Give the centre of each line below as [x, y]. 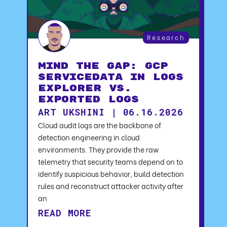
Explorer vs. [85, 89]
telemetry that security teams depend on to [110, 162]
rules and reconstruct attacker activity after [111, 186]
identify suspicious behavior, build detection [111, 174]
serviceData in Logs [111, 78]
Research [166, 37]
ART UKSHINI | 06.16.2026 [111, 112]
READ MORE [65, 213]
